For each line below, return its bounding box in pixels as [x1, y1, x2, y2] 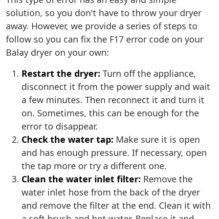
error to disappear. [22, 120, 98, 132]
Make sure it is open [113, 133, 200, 146]
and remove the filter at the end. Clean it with [22, 199, 211, 212]
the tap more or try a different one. [22, 160, 167, 172]
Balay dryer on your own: [6, 46, 109, 59]
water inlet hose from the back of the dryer [22, 186, 200, 198]
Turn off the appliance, [100, 67, 196, 80]
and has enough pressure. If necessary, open [22, 147, 207, 159]
